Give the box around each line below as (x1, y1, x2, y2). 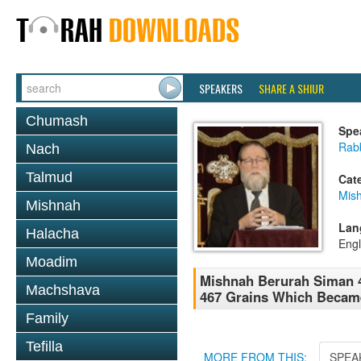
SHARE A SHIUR (259, 80, 324, 97)
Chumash (26, 113, 88, 129)
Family (26, 310, 68, 326)
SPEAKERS (199, 80, 243, 97)
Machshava (26, 282, 100, 298)
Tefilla (26, 338, 63, 355)
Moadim (26, 254, 77, 270)
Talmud (26, 169, 73, 185)
